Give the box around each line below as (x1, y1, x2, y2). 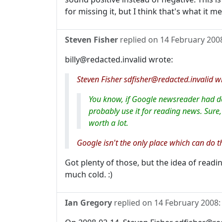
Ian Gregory (65, 197, 112, 209)
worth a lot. (89, 117, 128, 129)
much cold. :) (65, 169, 112, 180)
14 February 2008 (154, 197, 219, 209)
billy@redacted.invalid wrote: (65, 54, 173, 65)
